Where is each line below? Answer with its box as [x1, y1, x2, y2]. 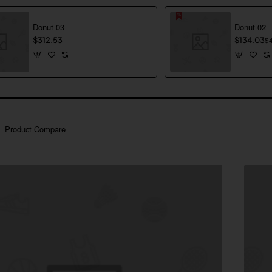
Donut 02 [234, 21, 266, 33]
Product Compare [5, 123, 66, 135]
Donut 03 [33, 21, 64, 33]
